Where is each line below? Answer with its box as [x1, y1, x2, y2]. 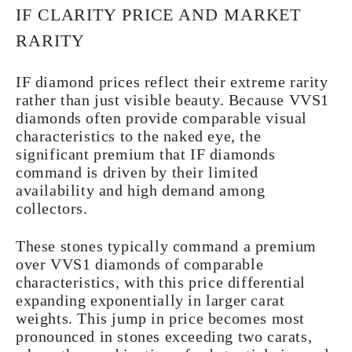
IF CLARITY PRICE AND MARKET [16, 4, 302, 24]
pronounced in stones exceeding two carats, [16, 327, 313, 345]
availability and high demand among [16, 181, 266, 199]
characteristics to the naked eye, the [16, 126, 262, 145]
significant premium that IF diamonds [16, 145, 276, 163]
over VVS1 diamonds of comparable [16, 255, 264, 273]
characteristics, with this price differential [16, 273, 306, 291]
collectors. [16, 199, 88, 217]
